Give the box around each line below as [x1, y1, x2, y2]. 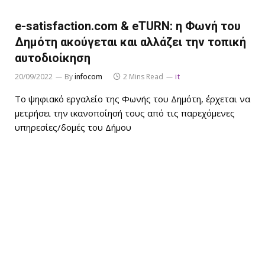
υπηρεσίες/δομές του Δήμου [15, 121, 131, 133]
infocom [75, 71, 102, 82]
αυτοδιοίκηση [15, 50, 91, 65]
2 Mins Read [123, 71, 163, 82]
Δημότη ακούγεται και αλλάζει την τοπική [15, 34, 246, 49]
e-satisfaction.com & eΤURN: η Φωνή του [15, 18, 241, 33]
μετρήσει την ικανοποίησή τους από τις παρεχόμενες [15, 106, 235, 119]
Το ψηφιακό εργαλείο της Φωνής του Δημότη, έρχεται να [15, 92, 250, 105]
